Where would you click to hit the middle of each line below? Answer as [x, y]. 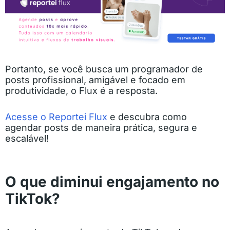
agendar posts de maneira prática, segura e [101, 128]
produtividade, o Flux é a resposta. [81, 91]
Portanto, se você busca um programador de [104, 69]
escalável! [27, 139]
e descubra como [147, 117]
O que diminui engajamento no [112, 182]
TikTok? [33, 199]
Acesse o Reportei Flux [56, 117]
